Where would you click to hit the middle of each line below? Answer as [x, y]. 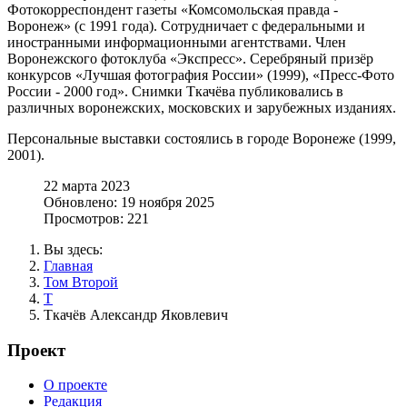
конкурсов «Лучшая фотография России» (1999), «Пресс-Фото [201, 74]
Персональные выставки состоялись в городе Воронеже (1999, [202, 138]
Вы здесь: [77, 249]
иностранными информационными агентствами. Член [177, 42]
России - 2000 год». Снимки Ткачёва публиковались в [175, 91]
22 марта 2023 [87, 185]
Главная [68, 265]
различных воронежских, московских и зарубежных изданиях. [202, 107]
